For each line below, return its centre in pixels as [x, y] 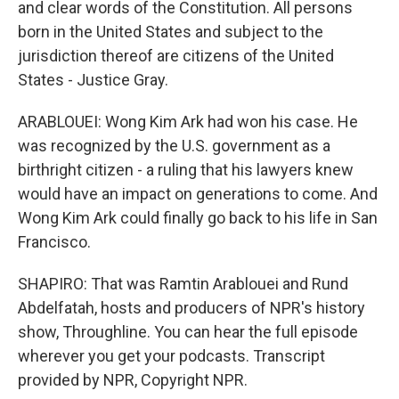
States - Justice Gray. [93, 80]
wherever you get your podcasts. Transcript [171, 356]
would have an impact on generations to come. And [198, 194]
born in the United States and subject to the [171, 32]
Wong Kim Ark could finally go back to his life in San [198, 218]
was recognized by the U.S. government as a [174, 146]
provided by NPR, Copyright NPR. [133, 380]
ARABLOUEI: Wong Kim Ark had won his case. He [188, 122]
